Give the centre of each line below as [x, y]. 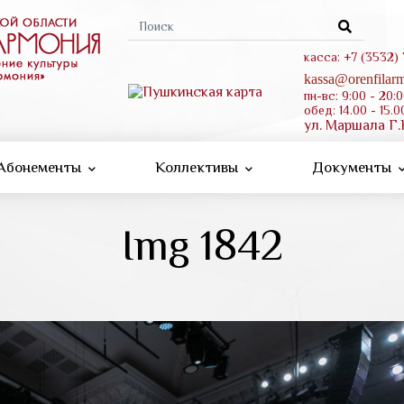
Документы [354, 167]
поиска [172, 66]
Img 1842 [202, 245]
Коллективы [198, 167]
